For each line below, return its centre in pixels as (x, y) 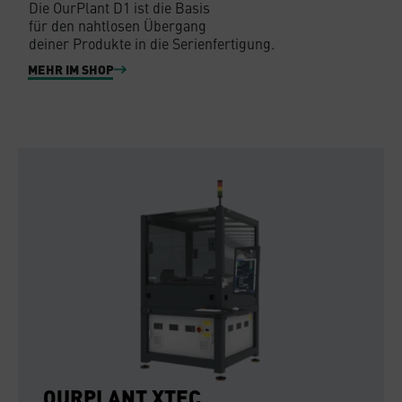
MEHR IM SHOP (71, 70)
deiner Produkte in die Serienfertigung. (152, 44)
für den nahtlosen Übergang (118, 26)
